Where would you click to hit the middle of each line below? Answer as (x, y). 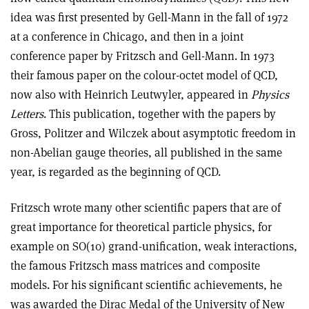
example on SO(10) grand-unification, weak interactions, (154, 246)
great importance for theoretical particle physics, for (141, 227)
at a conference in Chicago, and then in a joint (127, 36)
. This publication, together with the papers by (160, 113)
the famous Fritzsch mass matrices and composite (135, 265)
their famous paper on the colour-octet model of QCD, (144, 75)
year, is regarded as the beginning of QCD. (116, 171)
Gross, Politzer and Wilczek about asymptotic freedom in (153, 133)
